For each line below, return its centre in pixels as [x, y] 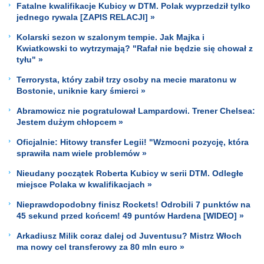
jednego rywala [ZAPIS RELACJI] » [86, 17]
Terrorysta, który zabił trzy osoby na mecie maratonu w [126, 79]
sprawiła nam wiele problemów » [82, 153]
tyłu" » [30, 59]
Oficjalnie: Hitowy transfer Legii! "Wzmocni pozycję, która [133, 142]
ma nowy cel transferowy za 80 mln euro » [100, 247]
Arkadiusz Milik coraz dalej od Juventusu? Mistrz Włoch [129, 235]
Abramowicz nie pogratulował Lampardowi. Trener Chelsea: [136, 110]
